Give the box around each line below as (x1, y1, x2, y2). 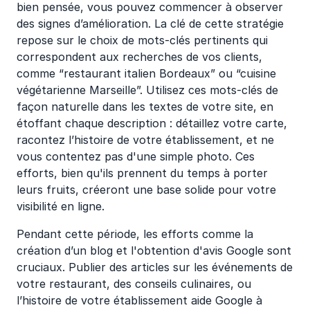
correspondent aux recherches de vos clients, (17, 50, 262, 64)
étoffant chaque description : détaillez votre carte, (17, 116, 287, 130)
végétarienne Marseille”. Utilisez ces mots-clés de (17, 83, 278, 97)
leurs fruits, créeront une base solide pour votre (17, 183, 276, 197)
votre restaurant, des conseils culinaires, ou (17, 277, 251, 291)
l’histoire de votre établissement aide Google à (17, 293, 262, 307)
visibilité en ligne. (17, 199, 104, 213)
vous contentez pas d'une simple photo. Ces (17, 149, 255, 163)
